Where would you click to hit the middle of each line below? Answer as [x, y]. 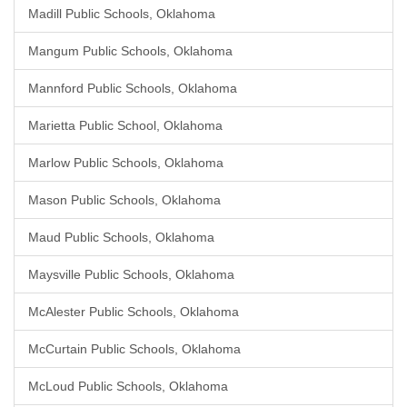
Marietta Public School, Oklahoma [125, 125]
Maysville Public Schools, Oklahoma [131, 274]
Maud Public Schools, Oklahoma [121, 237]
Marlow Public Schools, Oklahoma [126, 163]
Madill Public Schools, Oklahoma [122, 14]
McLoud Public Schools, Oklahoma [128, 386]
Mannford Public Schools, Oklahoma [133, 88]
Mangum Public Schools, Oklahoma [130, 51]
